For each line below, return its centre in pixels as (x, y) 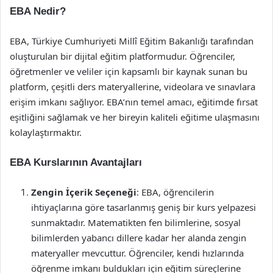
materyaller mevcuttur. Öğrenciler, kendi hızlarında (137, 253)
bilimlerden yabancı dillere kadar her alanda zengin (139, 238)
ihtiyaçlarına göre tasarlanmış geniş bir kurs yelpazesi (144, 207)
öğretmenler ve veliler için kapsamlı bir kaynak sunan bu (129, 71)
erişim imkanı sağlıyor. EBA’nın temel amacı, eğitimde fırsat (134, 102)
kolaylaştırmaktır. (46, 132)
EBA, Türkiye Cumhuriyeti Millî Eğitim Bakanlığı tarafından (132, 41)
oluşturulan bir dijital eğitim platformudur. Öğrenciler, (122, 56)
